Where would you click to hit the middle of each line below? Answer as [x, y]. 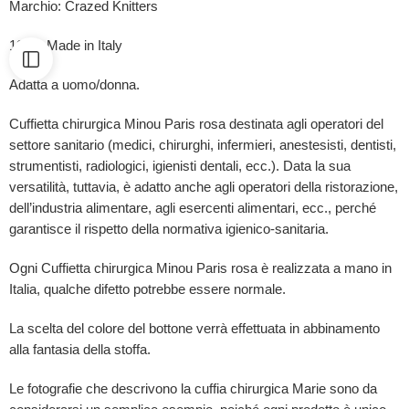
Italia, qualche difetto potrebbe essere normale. [147, 289]
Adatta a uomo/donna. [74, 84]
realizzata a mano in [332, 268]
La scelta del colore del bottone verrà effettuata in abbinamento [194, 328]
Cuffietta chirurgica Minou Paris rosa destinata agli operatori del [196, 124]
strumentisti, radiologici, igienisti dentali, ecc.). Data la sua [180, 166]
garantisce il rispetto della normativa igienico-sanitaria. [169, 229]
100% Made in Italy [66, 45]
